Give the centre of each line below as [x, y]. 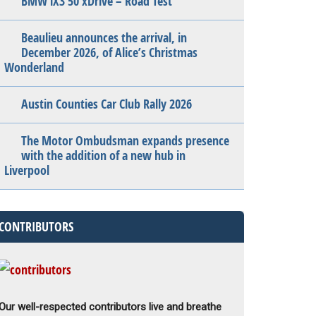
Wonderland [34, 67]
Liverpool [27, 170]
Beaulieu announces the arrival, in [104, 38]
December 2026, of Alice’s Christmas [109, 53]
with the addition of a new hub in [103, 156]
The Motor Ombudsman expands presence [125, 141]
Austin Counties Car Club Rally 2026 [107, 104]
